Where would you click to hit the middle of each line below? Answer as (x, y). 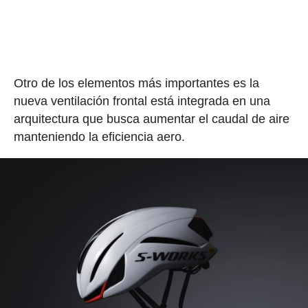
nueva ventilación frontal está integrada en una (142, 101)
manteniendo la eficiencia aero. (99, 137)
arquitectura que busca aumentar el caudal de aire (151, 119)
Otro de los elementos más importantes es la (136, 84)
